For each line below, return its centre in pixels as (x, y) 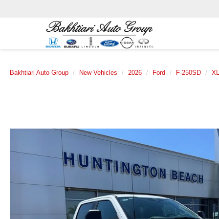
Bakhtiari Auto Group (39, 73)
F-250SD (188, 73)
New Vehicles (98, 73)
